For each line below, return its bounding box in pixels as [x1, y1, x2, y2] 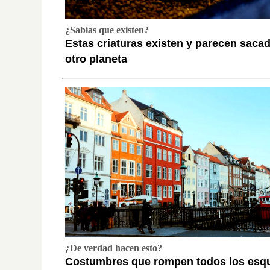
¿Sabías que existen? [65, 25, 149, 36]
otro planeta [65, 53, 127, 66]
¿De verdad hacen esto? [65, 243, 162, 254]
